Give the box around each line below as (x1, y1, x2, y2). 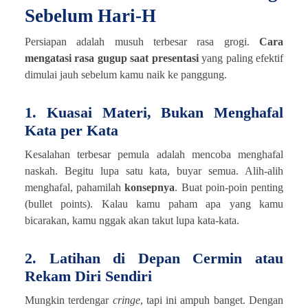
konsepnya (124, 181, 175, 193)
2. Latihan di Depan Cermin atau (25, 249, 283, 267)
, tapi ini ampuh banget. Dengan (140, 294, 284, 306)
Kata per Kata (25, 121, 118, 139)
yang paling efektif (198, 52, 284, 64)
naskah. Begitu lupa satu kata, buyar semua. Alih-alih (25, 164, 283, 177)
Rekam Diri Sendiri (25, 267, 152, 285)
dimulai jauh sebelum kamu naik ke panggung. (25, 68, 227, 80)
